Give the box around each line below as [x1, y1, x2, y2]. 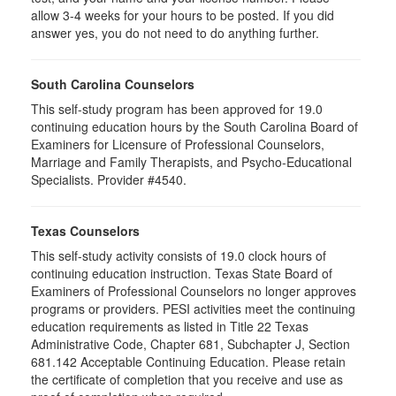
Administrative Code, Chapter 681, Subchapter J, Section [31, 335, 350, 353]
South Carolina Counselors [31, 75, 194, 93]
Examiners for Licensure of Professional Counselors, [31, 135, 324, 153]
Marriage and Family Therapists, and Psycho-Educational [31, 153, 352, 171]
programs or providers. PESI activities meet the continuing [31, 300, 355, 317]
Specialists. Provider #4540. [31, 171, 187, 188]
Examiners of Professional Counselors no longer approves [31, 282, 356, 300]
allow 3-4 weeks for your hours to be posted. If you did [31, 6, 334, 24]
